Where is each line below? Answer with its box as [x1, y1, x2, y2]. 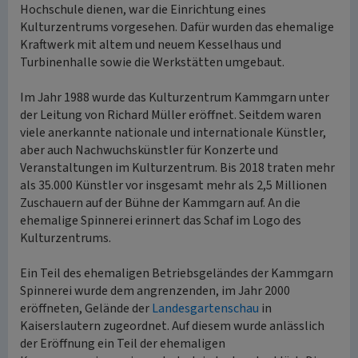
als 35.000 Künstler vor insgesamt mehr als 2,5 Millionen [20, 177, 327, 194]
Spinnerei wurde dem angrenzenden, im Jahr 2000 [20, 282, 290, 300]
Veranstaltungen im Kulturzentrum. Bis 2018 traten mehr [20, 159, 335, 177]
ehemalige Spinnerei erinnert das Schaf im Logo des [20, 212, 301, 229]
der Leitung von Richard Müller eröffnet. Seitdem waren [20, 106, 321, 124]
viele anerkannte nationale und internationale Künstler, [20, 124, 326, 141]
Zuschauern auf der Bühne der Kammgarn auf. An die [20, 194, 300, 212]
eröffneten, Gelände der [20, 300, 152, 317]
